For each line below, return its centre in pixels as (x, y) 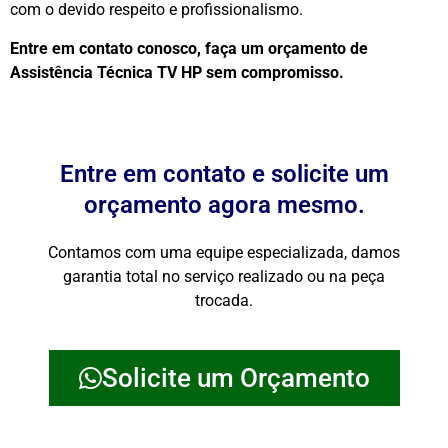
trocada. (224, 300)
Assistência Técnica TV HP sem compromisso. (177, 72)
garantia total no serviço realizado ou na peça (224, 276)
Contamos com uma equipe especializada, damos (224, 252)
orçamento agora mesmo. (224, 204)
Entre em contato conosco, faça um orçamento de (189, 48)
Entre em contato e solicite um (224, 173)
